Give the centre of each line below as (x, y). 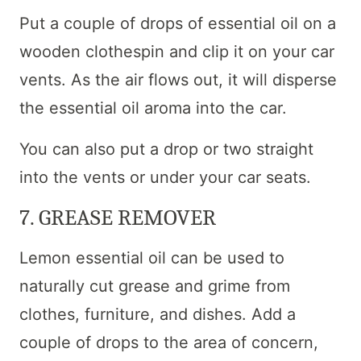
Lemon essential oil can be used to (152, 257)
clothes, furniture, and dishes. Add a (158, 314)
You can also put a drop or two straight (166, 149)
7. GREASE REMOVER (118, 217)
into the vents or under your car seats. (165, 177)
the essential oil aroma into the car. (153, 108)
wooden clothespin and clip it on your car (177, 51)
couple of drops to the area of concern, (169, 342)
